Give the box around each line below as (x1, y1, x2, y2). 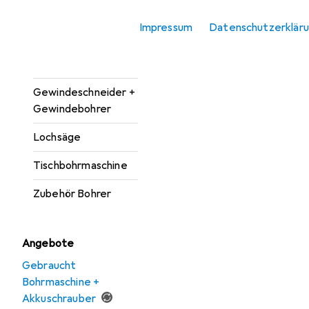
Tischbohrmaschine (33, 159, 128, 172)
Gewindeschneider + (33, 86, 135, 99)
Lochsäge (33, 130, 81, 144)
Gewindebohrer (33, 102, 112, 116)
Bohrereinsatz (33, 12, 103, 26)
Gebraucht (22, 259, 77, 272)
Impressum (139, 21, 193, 34)
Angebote (22, 237, 74, 250)
